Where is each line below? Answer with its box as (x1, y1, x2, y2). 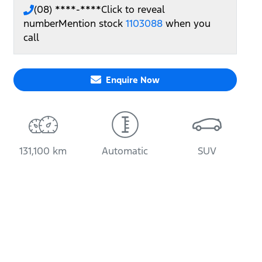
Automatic (102, 144, 149, 157)
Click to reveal (101, 2, 165, 16)
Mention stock (58, 16, 126, 30)
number (23, 16, 58, 30)
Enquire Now (105, 74, 160, 85)
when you (166, 16, 211, 30)
